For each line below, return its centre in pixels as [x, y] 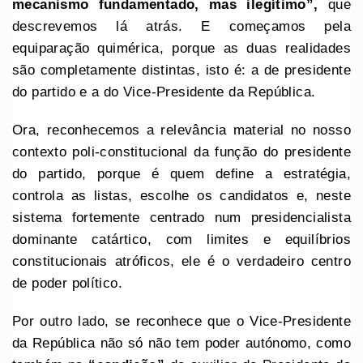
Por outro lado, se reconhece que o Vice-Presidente [181, 321]
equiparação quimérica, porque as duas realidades [181, 48]
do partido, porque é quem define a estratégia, [181, 173]
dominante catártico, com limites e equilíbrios [181, 239]
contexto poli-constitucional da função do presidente [181, 152]
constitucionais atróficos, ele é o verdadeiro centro [181, 261]
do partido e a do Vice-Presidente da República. [166, 92]
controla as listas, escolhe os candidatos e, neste [181, 195]
